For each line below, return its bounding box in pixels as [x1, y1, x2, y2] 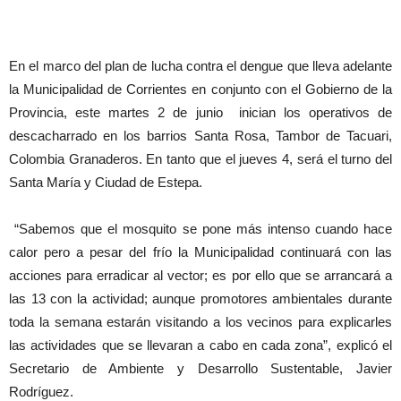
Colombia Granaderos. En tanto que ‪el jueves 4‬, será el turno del [9, 151, 392, 166]
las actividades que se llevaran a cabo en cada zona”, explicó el [9, 337, 392, 353]
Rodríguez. [9, 384, 73, 399]
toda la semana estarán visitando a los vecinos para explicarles [9, 314, 392, 329]
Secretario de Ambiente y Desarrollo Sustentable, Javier [9, 361, 392, 376]
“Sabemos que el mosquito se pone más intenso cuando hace [9, 221, 392, 236]
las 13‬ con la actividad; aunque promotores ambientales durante [9, 291, 392, 306]
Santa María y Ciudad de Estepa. [9, 175, 202, 190]
